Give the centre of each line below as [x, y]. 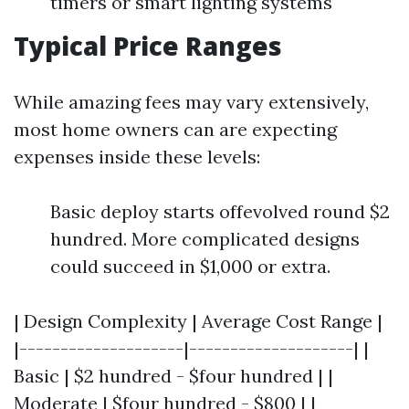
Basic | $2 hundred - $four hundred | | [173, 376]
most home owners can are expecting [175, 129]
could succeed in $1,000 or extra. [190, 266]
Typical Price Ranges [148, 46]
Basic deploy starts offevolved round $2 [220, 211]
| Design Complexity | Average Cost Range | [198, 321]
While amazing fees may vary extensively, [191, 102]
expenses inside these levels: [137, 157]
